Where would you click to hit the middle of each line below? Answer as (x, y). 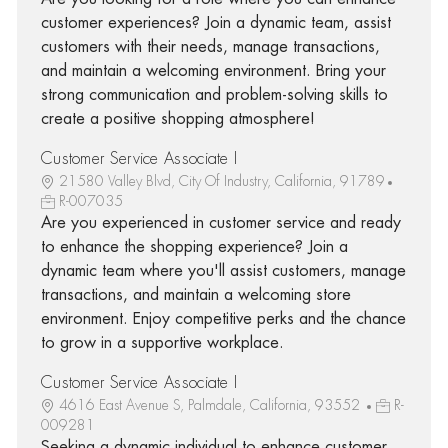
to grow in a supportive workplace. (162, 342)
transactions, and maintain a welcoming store (195, 294)
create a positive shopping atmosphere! (177, 118)
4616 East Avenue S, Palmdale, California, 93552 (211, 404)
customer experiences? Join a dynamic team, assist (215, 22)
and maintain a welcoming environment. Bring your (213, 70)
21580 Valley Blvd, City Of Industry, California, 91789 (221, 180)
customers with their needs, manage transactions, (210, 46)
